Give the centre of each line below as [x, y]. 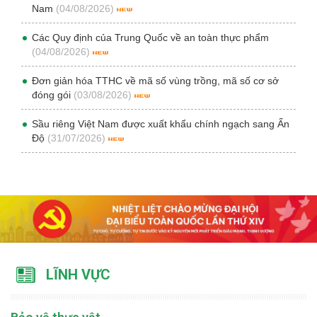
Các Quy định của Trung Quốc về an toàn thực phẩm [150, 38]
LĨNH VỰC [78, 275]
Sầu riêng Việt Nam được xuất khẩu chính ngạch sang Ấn [161, 124]
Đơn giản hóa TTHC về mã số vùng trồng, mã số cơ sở [155, 81]
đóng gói [53, 95]
